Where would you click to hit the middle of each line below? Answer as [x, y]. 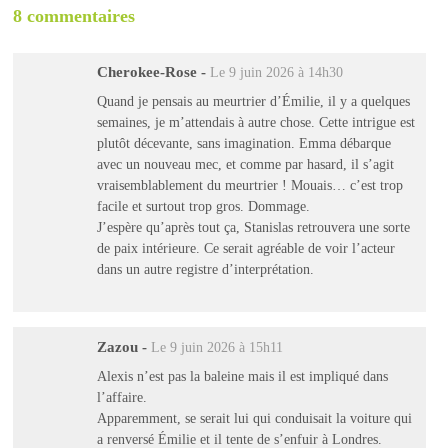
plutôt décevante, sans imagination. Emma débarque [243, 143]
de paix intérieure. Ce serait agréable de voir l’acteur [245, 248]
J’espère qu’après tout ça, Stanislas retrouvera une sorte [253, 227]
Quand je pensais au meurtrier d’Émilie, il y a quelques [253, 101]
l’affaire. [121, 397]
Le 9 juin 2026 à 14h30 [276, 72]
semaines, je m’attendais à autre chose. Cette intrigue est [255, 122]
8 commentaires [74, 15]
